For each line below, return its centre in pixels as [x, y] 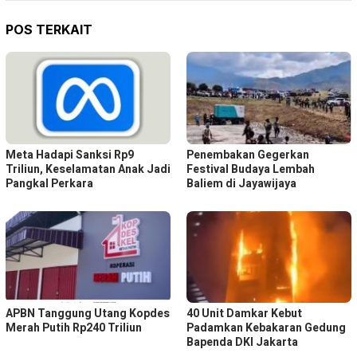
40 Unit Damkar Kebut [244, 314]
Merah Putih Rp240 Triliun [74, 328]
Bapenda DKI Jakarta [242, 343]
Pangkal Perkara [49, 183]
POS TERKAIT [49, 29]
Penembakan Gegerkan [248, 155]
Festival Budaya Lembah [251, 169]
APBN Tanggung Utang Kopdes [88, 314]
